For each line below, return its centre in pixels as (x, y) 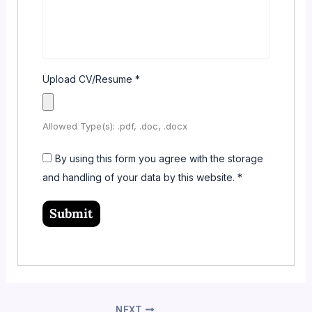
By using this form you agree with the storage (159, 158)
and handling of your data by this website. (140, 177)
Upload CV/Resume (89, 79)
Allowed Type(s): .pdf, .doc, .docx (115, 126)
